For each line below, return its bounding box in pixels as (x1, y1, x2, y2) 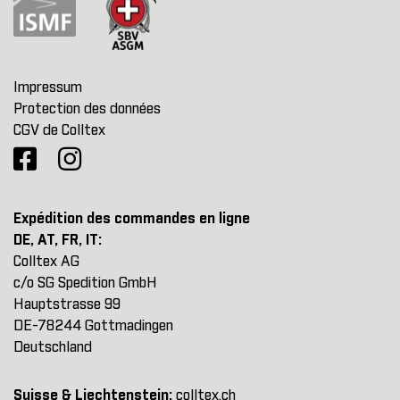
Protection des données (13, 102, 161, 116)
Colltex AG (13, 254, 79, 269)
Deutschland (13, 340, 92, 354)
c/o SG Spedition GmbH (13, 276, 157, 290)
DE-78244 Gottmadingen (13, 319, 173, 333)
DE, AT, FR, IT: (13, 233, 102, 247)
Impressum (13, 80, 82, 95)
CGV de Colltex (13, 123, 105, 137)
